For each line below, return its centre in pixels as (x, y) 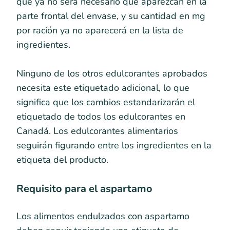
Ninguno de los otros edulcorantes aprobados (112, 73)
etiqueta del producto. (62, 159)
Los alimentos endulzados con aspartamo (103, 216)
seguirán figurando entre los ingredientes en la (114, 145)
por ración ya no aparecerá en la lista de (100, 30)
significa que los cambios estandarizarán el (106, 102)
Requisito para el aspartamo (84, 188)
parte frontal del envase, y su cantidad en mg (111, 16)
